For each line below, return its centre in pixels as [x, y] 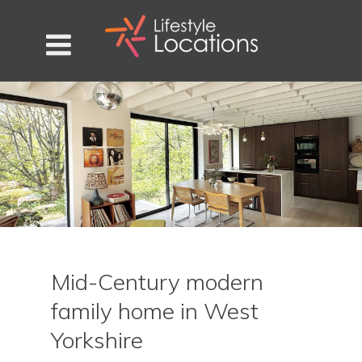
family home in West [154, 311]
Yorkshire [97, 340]
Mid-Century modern [157, 282]
